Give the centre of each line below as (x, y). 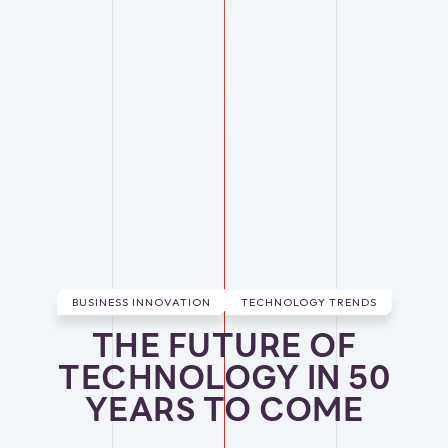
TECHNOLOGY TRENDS (308, 302)
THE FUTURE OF (224, 346)
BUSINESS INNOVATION (141, 302)
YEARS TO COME (224, 410)
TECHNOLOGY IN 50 (224, 378)
